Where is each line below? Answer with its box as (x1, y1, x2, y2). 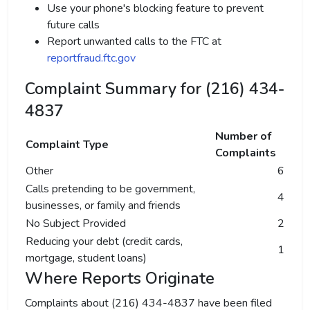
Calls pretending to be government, (26, 181, 195, 197)
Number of (215, 129, 271, 144)
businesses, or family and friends (26, 198, 181, 213)
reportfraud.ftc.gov (47, 51, 136, 66)
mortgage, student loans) (26, 250, 147, 266)
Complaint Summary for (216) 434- (25, 77, 284, 100)
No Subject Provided (26, 216, 126, 231)
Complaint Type (26, 137, 109, 152)
